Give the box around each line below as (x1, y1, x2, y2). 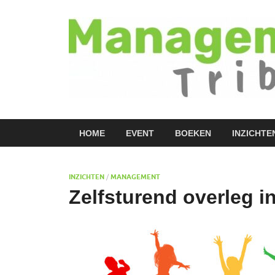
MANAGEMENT (110, 172, 160, 181)
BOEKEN (175, 128, 211, 138)
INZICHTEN (69, 172, 104, 181)
